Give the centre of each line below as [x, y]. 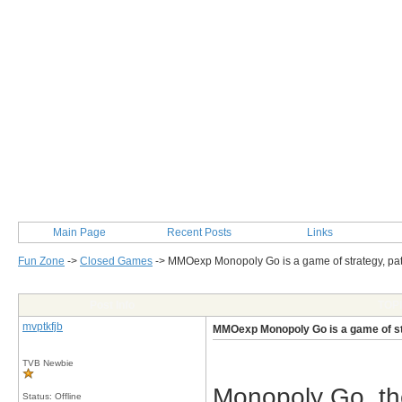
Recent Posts [199, 232]
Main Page [79, 232]
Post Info [112, 305]
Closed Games [116, 261]
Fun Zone [41, 261]
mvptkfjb [43, 327]
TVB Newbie [48, 363]
